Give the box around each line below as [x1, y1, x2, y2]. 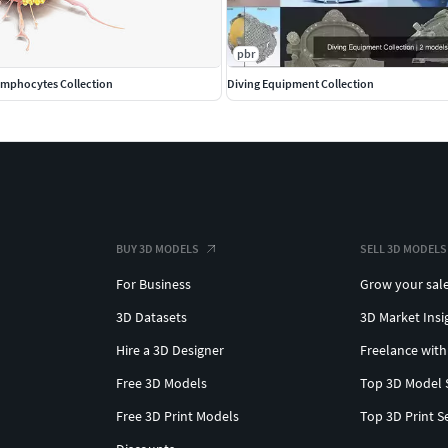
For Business [116, 274, 191, 293]
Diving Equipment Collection [227, 75, 374, 91]
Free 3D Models [116, 373, 207, 392]
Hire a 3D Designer [116, 340, 224, 359]
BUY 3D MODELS [116, 240, 199, 256]
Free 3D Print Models [116, 406, 239, 425]
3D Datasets [116, 307, 187, 326]
